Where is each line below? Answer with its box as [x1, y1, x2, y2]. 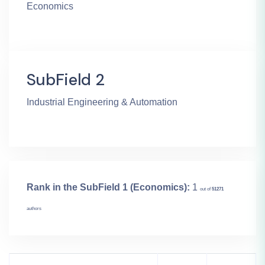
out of [200, 186, 212, 192]
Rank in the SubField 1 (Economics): [27, 182, 190, 193]
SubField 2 [27, 69, 105, 91]
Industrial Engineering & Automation [27, 97, 177, 108]
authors [27, 206, 41, 212]
